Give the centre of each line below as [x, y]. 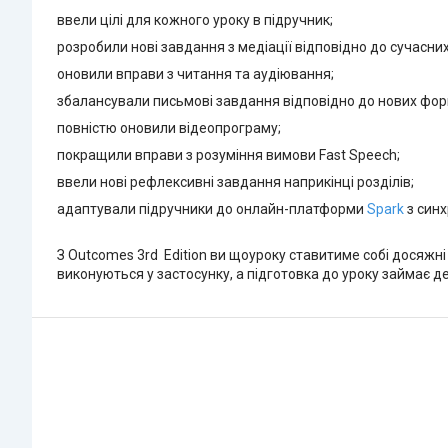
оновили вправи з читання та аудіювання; [195, 74]
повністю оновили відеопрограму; [169, 128]
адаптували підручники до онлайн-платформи [212, 209]
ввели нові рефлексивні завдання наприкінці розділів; [235, 182]
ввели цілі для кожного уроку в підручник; [195, 20]
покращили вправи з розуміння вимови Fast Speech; [228, 155]
